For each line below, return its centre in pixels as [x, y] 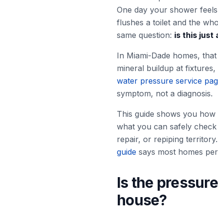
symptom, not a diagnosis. [165, 93]
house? [142, 200]
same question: [145, 35]
